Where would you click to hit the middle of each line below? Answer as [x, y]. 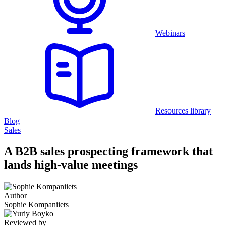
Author [15, 195]
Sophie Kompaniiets [36, 204]
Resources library [183, 111]
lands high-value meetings [71, 165]
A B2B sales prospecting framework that [108, 151]
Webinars [170, 33]
